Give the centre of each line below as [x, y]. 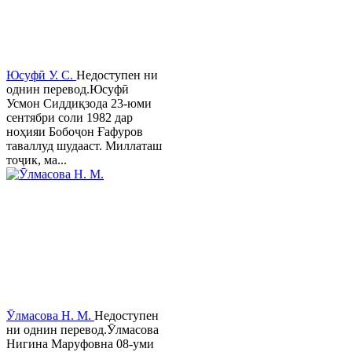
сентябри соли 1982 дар [70, 118]
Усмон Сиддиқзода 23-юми [79, 104]
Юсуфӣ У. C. [41, 75]
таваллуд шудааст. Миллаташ [84, 146]
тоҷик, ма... [37, 160]
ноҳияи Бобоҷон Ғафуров [75, 132]
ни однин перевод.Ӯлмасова [82, 330]
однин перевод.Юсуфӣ [68, 90]
